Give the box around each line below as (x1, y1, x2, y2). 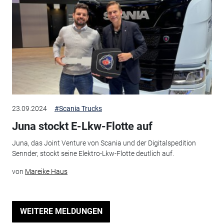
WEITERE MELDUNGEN (19, 206, 102, 216)
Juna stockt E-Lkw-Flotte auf (11, 119, 152, 132)
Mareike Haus (24, 167, 67, 176)
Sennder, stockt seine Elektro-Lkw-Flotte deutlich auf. (11, 149, 174, 158)
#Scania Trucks (54, 104, 102, 112)
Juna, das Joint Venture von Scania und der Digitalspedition (11, 139, 196, 147)
